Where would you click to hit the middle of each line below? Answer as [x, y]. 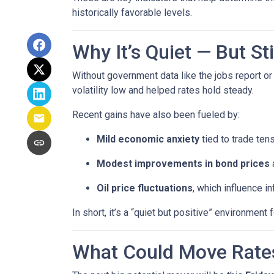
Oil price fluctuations [145, 188]
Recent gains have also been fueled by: [156, 115]
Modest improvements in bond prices [183, 164]
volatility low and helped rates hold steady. [163, 90]
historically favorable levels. [132, 13]
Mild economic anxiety [148, 139]
